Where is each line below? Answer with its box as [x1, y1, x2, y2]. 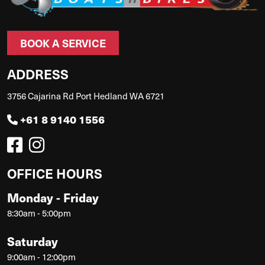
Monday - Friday [7, 188, 99, 206]
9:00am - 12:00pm [7, 250, 76, 263]
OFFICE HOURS [7, 163, 102, 182]
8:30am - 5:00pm [7, 206, 71, 219]
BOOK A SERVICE [20, 35, 106, 50]
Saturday [7, 232, 58, 250]
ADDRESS [7, 64, 69, 83]
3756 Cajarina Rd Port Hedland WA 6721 [7, 89, 164, 102]
